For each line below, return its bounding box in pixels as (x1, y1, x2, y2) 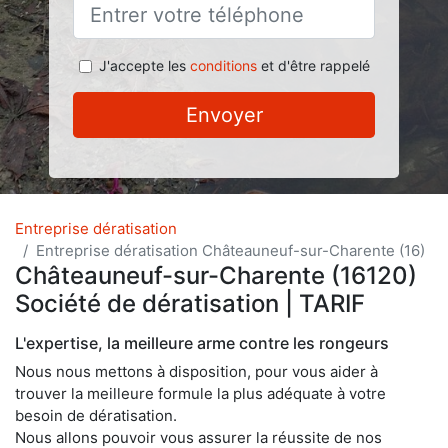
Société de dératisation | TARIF (15, 289, 365, 318)
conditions (189, 57, 257, 74)
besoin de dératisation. (15, 406, 177, 425)
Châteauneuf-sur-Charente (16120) (15, 261, 417, 290)
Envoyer (185, 103, 263, 127)
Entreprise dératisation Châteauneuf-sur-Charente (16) (36, 241, 425, 260)
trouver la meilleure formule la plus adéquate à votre (15, 384, 386, 403)
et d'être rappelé (256, 57, 370, 74)
